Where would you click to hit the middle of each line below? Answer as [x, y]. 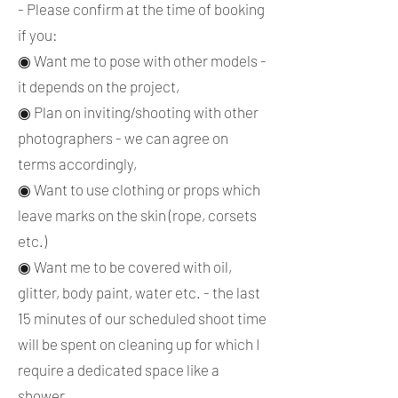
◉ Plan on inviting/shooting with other [138, 112]
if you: [39, 35]
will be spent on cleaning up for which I [139, 344]
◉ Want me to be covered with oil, [125, 267]
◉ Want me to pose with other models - [142, 60]
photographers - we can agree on [123, 138]
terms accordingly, [77, 163]
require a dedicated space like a [119, 370]
